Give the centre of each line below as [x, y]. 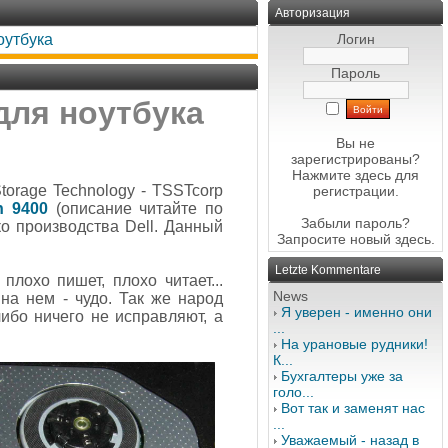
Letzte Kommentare [328, 270]
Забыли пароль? [355, 223]
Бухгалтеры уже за [342, 376]
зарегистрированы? [355, 159]
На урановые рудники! [354, 344]
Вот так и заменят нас [353, 408]
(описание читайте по [136, 208]
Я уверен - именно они [356, 312]
